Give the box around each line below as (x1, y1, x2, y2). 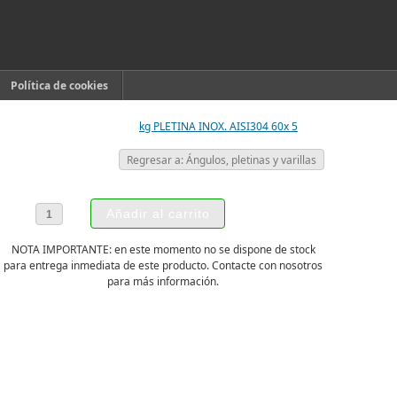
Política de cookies (11, 78, 108, 93)
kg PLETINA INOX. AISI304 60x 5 (139, 119, 298, 134)
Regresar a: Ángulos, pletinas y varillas (127, 152, 316, 167)
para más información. (107, 274, 219, 289)
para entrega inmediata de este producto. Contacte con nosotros (4, 258, 323, 273)
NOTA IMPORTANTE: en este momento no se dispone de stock (11, 242, 315, 257)
